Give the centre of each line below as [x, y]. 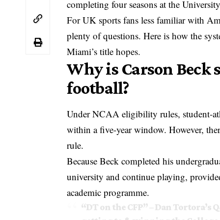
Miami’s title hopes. [104, 52]
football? [98, 88]
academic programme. [108, 192]
